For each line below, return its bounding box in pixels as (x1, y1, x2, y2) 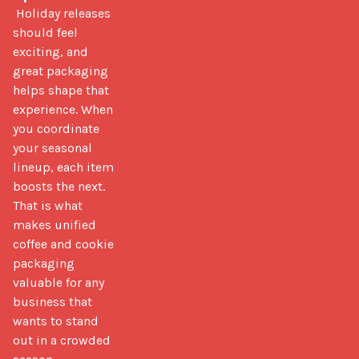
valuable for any (13, 274, 104, 290)
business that (13, 293, 92, 309)
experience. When (13, 101, 113, 117)
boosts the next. (13, 178, 105, 194)
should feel (13, 24, 78, 40)
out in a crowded (13, 332, 111, 348)
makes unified (13, 216, 96, 232)
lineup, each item (13, 159, 114, 175)
